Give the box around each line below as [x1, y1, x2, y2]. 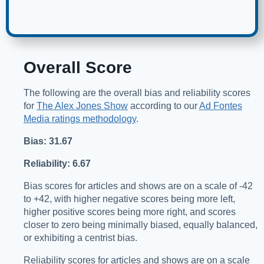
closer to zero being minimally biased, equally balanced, [24, 220, 258, 230]
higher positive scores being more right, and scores [24, 207, 236, 217]
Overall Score [24, 58, 132, 77]
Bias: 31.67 [24, 136, 72, 147]
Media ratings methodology [24, 114, 136, 124]
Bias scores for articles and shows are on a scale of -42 [24, 181, 253, 192]
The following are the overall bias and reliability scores [24, 88, 250, 98]
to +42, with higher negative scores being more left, [24, 194, 235, 204]
